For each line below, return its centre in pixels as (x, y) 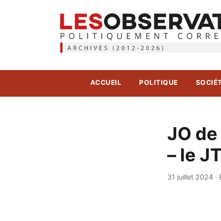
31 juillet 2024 (190, 177)
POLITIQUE (159, 83)
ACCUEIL (106, 83)
